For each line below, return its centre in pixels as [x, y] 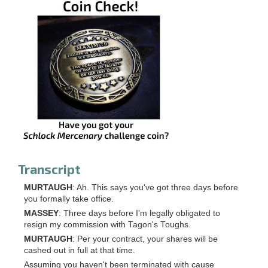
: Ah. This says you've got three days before [155, 188]
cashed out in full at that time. [80, 251]
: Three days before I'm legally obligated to [139, 214]
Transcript [49, 169]
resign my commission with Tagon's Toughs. [107, 225]
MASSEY [41, 214]
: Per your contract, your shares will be [145, 239]
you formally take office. [69, 199]
